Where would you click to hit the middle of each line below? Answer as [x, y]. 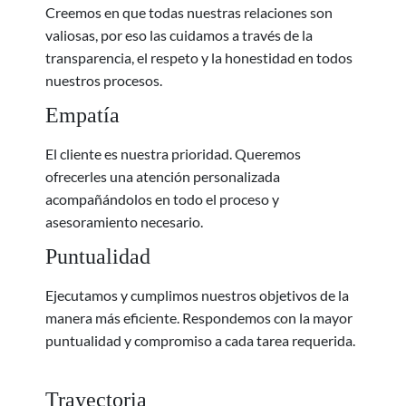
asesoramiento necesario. [124, 222]
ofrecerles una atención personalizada [163, 177]
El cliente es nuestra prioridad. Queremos [173, 154]
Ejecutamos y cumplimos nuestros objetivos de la [197, 295]
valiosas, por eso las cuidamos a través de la [179, 35]
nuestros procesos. [104, 81]
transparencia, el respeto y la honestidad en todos [199, 58]
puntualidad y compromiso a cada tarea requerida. [200, 341]
